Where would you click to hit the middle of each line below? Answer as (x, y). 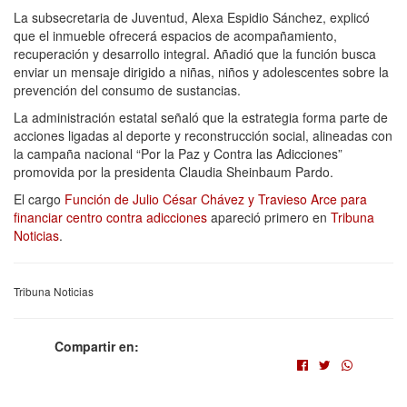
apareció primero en (269, 217)
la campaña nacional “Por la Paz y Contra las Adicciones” (178, 153)
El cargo (39, 199)
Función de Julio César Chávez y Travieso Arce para (216, 199)
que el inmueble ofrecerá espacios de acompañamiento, (175, 35)
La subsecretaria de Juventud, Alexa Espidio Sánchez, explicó (192, 17)
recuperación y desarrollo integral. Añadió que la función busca (195, 53)
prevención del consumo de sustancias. (127, 89)
